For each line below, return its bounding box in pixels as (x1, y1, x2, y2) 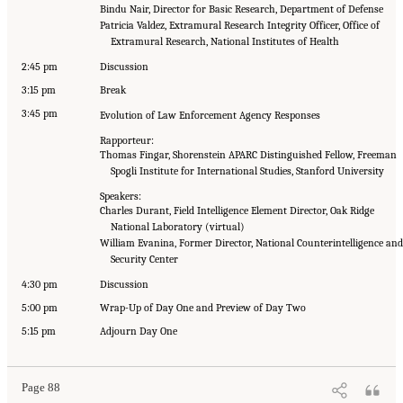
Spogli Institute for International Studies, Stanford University (111, 164, 384, 177)
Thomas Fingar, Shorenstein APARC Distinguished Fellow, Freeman (100, 148, 397, 161)
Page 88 (22, 381, 60, 394)
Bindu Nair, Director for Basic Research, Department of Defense (100, 2, 383, 15)
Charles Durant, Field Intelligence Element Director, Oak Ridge (100, 203, 374, 217)
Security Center (111, 252, 178, 265)
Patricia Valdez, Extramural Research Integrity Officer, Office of (100, 18, 380, 31)
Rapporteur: (100, 133, 154, 147)
